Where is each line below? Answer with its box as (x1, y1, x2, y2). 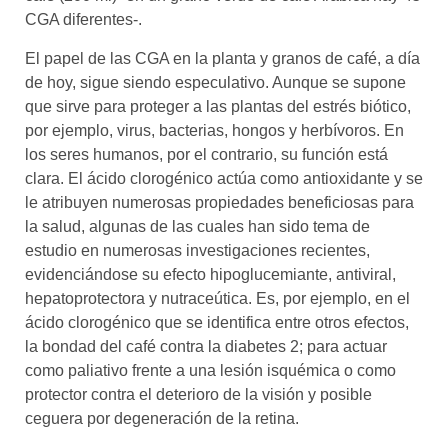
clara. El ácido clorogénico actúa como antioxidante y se (25, 169, 423, 187)
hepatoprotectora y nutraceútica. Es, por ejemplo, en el (25, 289, 410, 307)
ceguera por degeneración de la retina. (25, 409, 299, 427)
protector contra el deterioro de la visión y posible (25, 385, 372, 403)
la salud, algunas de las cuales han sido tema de (25, 217, 370, 235)
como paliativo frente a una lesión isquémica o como (25, 361, 396, 379)
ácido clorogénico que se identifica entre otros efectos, (25, 313, 409, 331)
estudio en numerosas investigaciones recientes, (25, 241, 370, 259)
